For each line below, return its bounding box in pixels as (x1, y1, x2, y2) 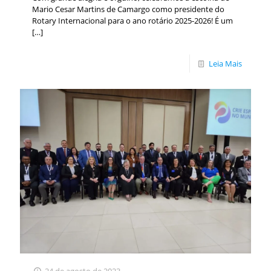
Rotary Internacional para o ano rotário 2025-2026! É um (32, 15, 233, 27)
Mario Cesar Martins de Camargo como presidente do (32, 4, 224, 15)
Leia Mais (209, 58, 242, 70)
